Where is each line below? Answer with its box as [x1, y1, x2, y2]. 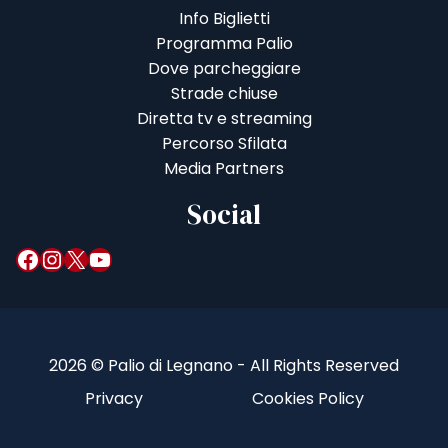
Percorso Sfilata [161, 132, 287, 156]
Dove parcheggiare [147, 57, 301, 81]
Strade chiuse [170, 82, 278, 106]
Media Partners [164, 157, 284, 181]
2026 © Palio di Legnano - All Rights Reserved [49, 354, 399, 378]
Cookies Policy [251, 387, 364, 411]
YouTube [87, 241, 102, 275]
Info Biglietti [178, 7, 270, 31]
